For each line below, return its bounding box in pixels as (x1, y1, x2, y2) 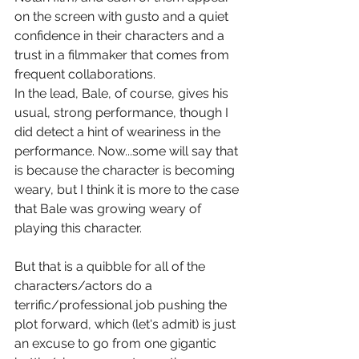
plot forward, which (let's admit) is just (14, 316, 239, 332)
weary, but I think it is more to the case (14, 181, 242, 197)
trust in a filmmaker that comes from (14, 46, 232, 63)
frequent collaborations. (14, 66, 155, 82)
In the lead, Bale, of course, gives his (14, 85, 232, 101)
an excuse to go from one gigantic (14, 335, 220, 351)
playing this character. (14, 220, 142, 236)
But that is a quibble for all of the (14, 258, 208, 274)
